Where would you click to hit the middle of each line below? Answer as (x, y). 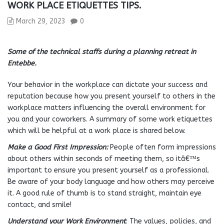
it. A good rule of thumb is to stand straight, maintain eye (104, 193)
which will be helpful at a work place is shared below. (96, 131)
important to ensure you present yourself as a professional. (108, 170)
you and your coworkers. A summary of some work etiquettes (110, 119)
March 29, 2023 (41, 21)
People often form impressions (163, 147)
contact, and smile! (39, 205)
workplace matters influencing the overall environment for (106, 108)
